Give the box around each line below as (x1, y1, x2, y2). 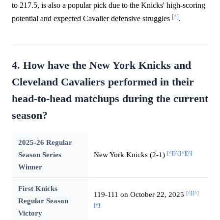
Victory (18, 209, 42, 218)
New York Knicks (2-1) (93, 150, 167, 159)
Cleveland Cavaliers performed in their (12, 76, 194, 88)
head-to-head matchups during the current (12, 93, 208, 105)
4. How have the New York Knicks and (12, 59, 191, 72)
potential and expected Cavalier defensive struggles (12, 14, 172, 23)
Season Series (18, 150, 61, 159)
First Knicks (18, 184, 57, 193)
